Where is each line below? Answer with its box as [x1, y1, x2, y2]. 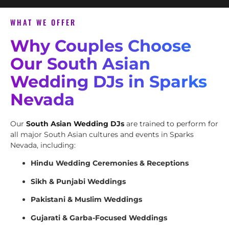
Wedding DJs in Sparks [10, 72, 207, 92]
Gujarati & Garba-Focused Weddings [31, 213, 167, 222]
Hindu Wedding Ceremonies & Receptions [31, 158, 189, 168]
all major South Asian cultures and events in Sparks [10, 130, 194, 140]
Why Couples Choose [10, 36, 191, 56]
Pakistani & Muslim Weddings [31, 195, 142, 204]
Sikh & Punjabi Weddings [31, 176, 126, 186]
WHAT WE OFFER [10, 17, 76, 28]
